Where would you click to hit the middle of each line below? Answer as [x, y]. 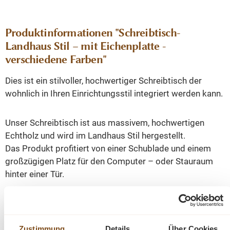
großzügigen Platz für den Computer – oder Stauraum [109, 161]
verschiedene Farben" [56, 60]
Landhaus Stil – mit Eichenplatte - [85, 46]
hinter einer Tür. [35, 174]
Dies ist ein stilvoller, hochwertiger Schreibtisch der [103, 81]
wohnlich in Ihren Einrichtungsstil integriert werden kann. [114, 94]
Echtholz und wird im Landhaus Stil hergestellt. [95, 136]
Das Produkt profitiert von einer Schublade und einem [108, 149]
